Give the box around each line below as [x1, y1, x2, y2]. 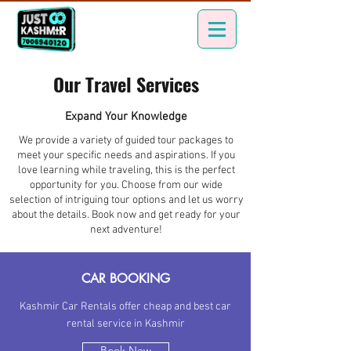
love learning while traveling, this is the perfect [17, 164, 235, 177]
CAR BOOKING [81, 270, 170, 287]
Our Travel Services [53, 70, 199, 98]
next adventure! [90, 223, 162, 237]
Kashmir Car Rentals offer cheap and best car [20, 300, 231, 313]
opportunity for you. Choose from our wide [30, 179, 223, 192]
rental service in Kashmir [66, 317, 185, 331]
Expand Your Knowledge [65, 110, 187, 124]
